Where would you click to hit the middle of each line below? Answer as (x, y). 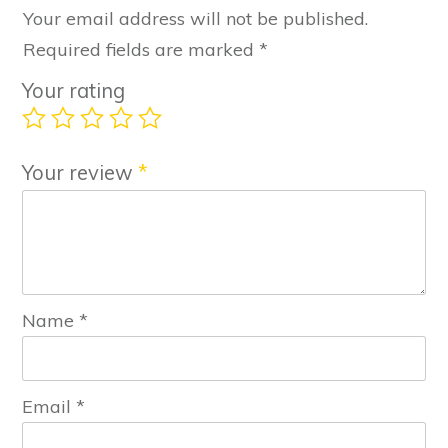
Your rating (73, 90)
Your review (80, 172)
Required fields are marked (141, 49)
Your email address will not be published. (195, 18)
